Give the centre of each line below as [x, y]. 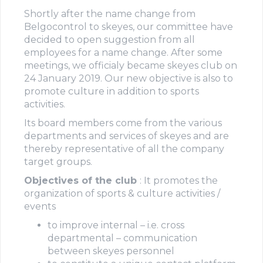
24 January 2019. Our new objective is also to [129, 78]
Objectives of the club [82, 180]
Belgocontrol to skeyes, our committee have [129, 26]
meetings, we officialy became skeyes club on [131, 65]
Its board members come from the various [123, 123]
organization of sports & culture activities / [122, 193]
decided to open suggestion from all [109, 39]
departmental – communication [122, 238]
